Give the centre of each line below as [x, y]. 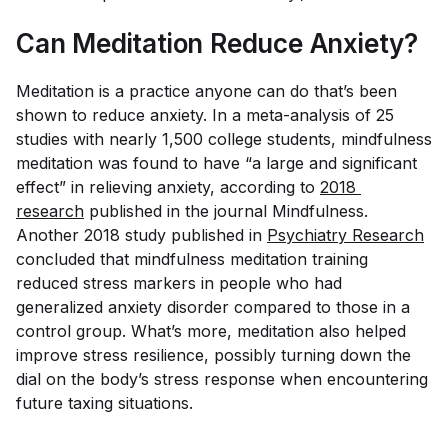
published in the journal [178, 211]
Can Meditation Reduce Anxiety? [217, 43]
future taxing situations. [107, 403]
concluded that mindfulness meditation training [192, 259]
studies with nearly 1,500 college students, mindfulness [224, 139]
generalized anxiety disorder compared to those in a [213, 307]
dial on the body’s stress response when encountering [222, 379]
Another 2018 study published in [141, 235]
